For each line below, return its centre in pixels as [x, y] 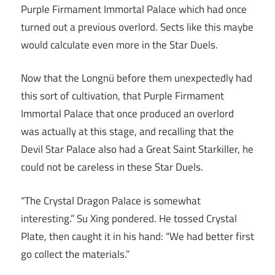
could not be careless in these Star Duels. [112, 167]
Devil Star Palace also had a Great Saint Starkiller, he [137, 149]
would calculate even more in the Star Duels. [119, 45]
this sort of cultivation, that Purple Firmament [122, 96]
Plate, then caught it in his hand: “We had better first [137, 236]
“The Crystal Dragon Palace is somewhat [111, 200]
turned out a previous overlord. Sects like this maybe [137, 27]
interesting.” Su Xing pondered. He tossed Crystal [129, 218]
